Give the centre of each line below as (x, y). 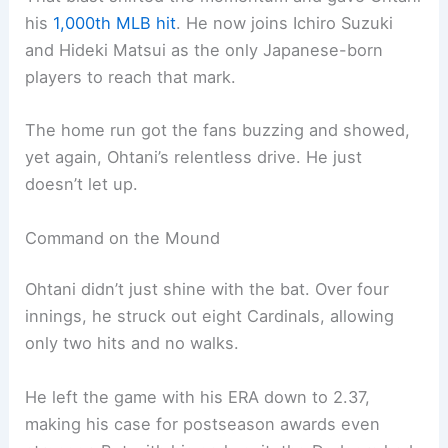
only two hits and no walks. (132, 343)
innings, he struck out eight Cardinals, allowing (210, 316)
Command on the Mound (123, 237)
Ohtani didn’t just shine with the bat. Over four (207, 289)
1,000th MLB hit (115, 23)
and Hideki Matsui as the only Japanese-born (204, 50)
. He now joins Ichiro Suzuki (285, 23)
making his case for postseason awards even (203, 423)
